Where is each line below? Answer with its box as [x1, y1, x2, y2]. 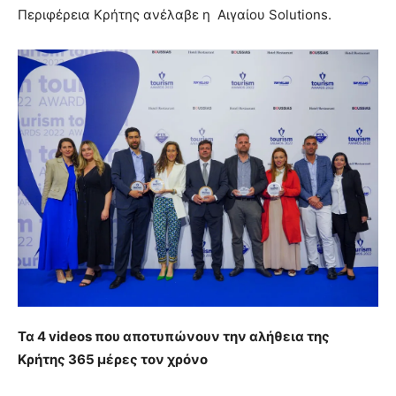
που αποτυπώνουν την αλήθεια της [92, 328, 330, 346]
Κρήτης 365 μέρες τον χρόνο [18, 351, 208, 369]
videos [49, 328, 92, 346]
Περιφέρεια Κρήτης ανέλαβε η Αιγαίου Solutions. [18, 5, 331, 23]
